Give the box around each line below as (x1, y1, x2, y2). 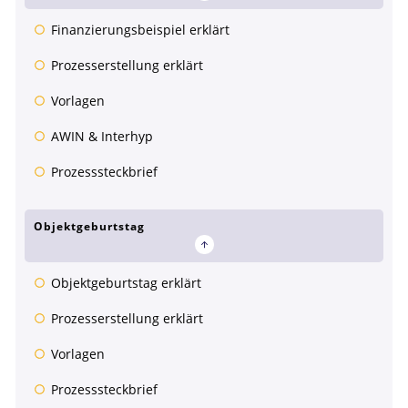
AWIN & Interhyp (51, 127, 153, 146)
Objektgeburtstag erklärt (51, 274, 201, 292)
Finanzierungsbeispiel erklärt (51, 21, 229, 39)
